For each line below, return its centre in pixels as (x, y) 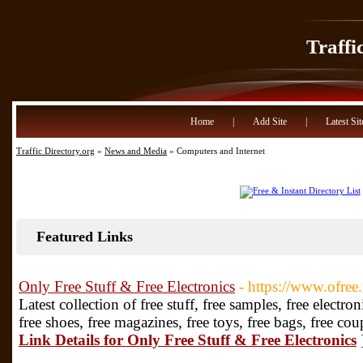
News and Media (136, 151)
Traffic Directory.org (56, 151)
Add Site (269, 122)
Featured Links (85, 237)
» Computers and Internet (216, 151)
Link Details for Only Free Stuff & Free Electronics (188, 340)
